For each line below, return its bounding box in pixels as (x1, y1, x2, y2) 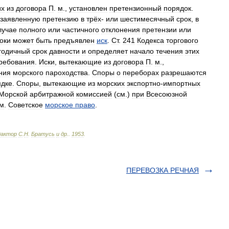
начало (130, 47, 154, 55)
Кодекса (137, 36, 164, 44)
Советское (8, 101, 43, 109)
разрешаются (161, 68, 207, 77)
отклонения (101, 26, 140, 34)
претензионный (109, 4, 162, 12)
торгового (166, 36, 198, 44)
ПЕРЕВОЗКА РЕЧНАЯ (126, 166, 199, 174)
